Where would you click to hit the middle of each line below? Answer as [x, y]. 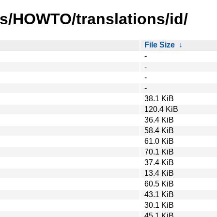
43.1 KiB [159, 194]
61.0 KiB [159, 141]
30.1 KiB [159, 205]
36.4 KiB [159, 120]
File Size [160, 45]
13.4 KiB [159, 173]
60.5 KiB [159, 184]
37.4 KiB [159, 162]
